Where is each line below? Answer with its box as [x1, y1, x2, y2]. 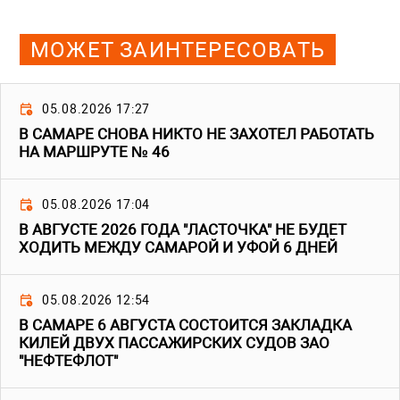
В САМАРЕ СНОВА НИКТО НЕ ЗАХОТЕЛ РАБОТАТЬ [19, 125, 374, 144]
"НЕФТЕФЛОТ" [19, 352, 118, 371]
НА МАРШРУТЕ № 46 [19, 143, 170, 162]
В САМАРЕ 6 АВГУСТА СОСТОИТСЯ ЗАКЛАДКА [19, 316, 352, 335]
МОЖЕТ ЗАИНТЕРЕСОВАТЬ [30, 37, 325, 62]
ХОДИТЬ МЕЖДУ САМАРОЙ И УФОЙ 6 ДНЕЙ [19, 238, 337, 257]
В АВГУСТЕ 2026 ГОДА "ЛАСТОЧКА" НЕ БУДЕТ [19, 221, 346, 239]
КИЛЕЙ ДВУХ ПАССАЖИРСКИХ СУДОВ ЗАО [19, 334, 329, 353]
